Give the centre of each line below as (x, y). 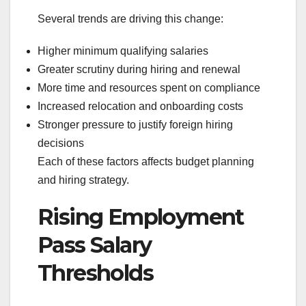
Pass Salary (95, 245)
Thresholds (95, 273)
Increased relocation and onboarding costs (140, 107)
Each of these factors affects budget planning (146, 162)
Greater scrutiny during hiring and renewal (139, 70)
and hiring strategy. (83, 180)
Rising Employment (141, 217)
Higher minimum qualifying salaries (123, 51)
